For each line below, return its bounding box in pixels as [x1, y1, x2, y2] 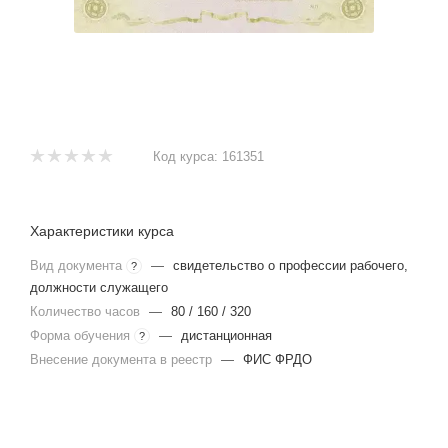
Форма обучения [30, 327, 134, 343]
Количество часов [30, 303, 144, 319]
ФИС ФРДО [243, 351, 312, 367]
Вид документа [30, 257, 126, 273]
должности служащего [30, 279, 168, 295]
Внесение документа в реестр [30, 351, 216, 367]
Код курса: [153, 148, 218, 164]
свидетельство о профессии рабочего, [173, 257, 408, 273]
